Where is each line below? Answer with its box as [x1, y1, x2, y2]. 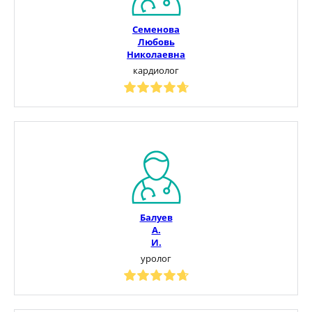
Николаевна [127, 47, 185, 61]
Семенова [132, 22, 180, 36]
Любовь [137, 35, 175, 48]
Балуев [139, 210, 173, 224]
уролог [141, 251, 171, 265]
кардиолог [133, 63, 179, 77]
